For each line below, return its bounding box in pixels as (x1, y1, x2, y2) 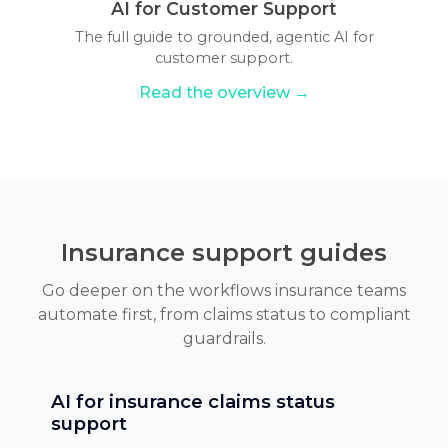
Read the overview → (138, 82, 310, 102)
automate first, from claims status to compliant (37, 304, 411, 324)
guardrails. (182, 328, 266, 348)
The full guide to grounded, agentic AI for (74, 27, 374, 46)
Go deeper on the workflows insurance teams (42, 280, 406, 300)
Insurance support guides (61, 237, 387, 267)
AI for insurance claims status (50, 389, 335, 413)
